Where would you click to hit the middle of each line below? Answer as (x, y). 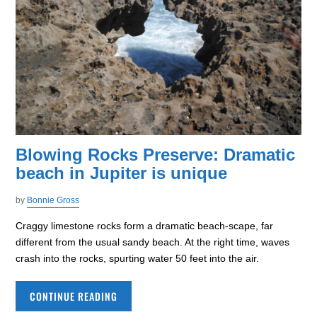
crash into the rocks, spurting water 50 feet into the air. (138, 259)
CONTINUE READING (74, 296)
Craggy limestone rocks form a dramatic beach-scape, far (145, 226)
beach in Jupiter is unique (122, 173)
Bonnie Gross (53, 201)
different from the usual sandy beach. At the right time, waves (153, 242)
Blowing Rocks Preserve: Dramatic (156, 155)
